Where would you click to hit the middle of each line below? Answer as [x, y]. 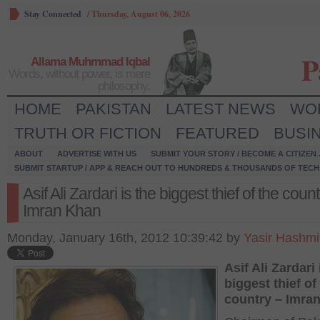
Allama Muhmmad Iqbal [90, 62]
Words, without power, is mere [79, 74]
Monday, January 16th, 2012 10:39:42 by [125, 238]
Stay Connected [53, 14]
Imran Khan [62, 211]
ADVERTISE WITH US [97, 154]
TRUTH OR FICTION [88, 133]
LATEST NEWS [221, 109]
